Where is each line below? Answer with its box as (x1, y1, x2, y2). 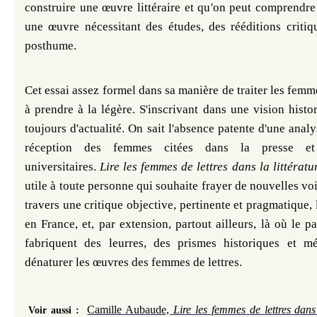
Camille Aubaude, (87, 304, 174, 316)
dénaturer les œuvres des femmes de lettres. (25, 255, 242, 269)
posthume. (25, 39, 76, 52)
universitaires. (25, 160, 100, 173)
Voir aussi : (28, 305, 83, 316)
